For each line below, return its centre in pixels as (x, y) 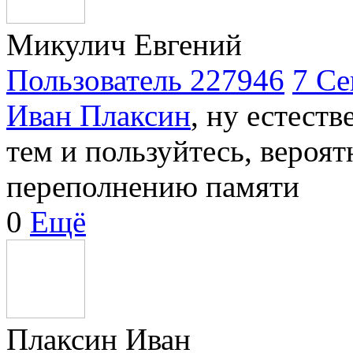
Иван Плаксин (98, 115)
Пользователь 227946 (145, 80)
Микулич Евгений (124, 44)
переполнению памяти (153, 186)
